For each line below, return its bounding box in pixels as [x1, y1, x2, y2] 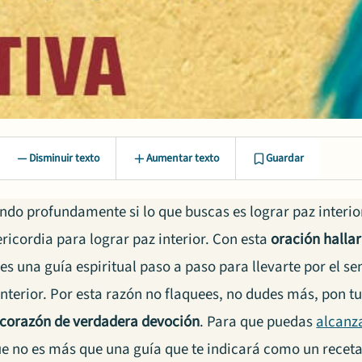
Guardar [266, 150, 304, 167]
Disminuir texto [29, 150, 99, 167]
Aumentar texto [146, 150, 219, 167]
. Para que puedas [200, 310, 317, 333]
